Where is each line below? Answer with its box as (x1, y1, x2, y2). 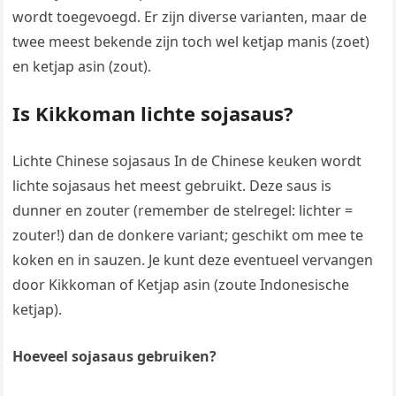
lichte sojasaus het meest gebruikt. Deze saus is (12, 176, 332, 196)
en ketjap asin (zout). (12, 57, 152, 77)
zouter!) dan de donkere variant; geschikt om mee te (12, 225, 364, 246)
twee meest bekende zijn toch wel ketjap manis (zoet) (12, 32, 370, 52)
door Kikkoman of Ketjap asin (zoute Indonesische (12, 275, 350, 295)
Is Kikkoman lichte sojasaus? (12, 100, 294, 127)
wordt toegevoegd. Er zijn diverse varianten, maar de (12, 7, 368, 27)
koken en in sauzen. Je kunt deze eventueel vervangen (12, 250, 374, 270)
